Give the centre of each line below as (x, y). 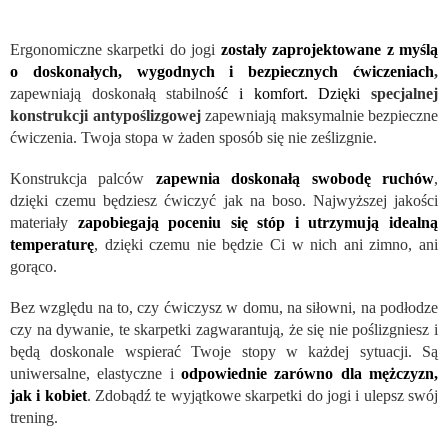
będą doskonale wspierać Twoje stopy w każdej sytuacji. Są (224, 352)
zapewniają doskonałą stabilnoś (116, 94)
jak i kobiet (48, 396)
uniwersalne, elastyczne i (95, 374)
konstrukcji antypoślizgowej (105, 116)
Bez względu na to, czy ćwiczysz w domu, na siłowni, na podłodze (224, 308)
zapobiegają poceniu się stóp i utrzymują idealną (258, 223)
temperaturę (52, 245)
